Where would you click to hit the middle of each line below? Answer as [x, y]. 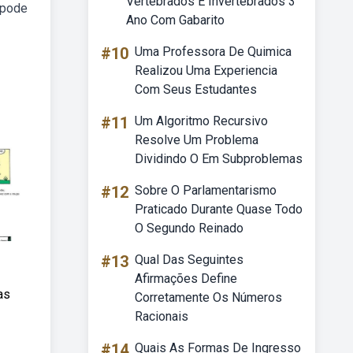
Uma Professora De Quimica [213, 52]
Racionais [162, 316]
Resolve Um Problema [197, 140]
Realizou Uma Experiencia [206, 71]
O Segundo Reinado [189, 228]
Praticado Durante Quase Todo [219, 209]
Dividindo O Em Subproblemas [219, 159]
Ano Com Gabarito [175, 20]
